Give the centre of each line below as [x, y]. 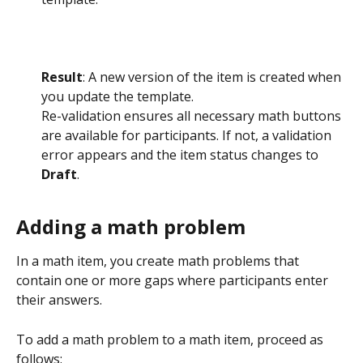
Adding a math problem [131, 227]
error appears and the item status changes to [181, 154]
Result [62, 77]
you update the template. [117, 96]
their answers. [59, 300]
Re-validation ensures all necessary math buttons [193, 115]
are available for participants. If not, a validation [188, 135]
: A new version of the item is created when [214, 77]
